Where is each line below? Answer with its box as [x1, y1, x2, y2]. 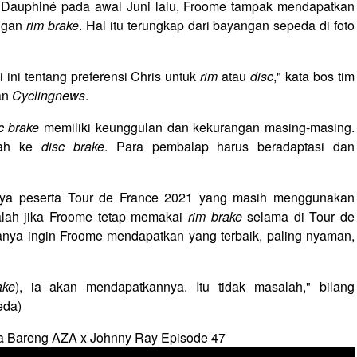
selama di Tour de [241, 207, 355, 226]
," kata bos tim [273, 67, 355, 85]
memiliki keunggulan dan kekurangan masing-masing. [39, 118, 355, 136]
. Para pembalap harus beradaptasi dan [104, 137, 355, 155]
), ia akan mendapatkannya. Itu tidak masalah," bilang [14, 277, 355, 296]
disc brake [41, 137, 104, 155]
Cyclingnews [12, 86, 85, 104]
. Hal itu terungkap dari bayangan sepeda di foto [79, 16, 355, 34]
